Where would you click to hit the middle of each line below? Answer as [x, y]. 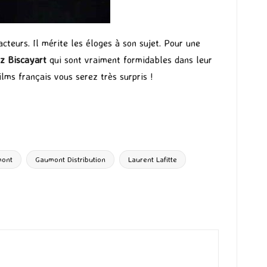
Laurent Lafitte [153, 159]
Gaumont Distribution [70, 159]
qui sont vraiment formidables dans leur [129, 60]
